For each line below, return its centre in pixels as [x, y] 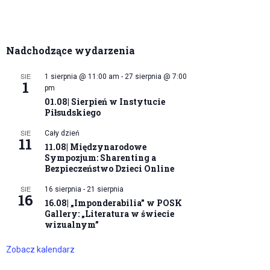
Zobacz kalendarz [41, 250]
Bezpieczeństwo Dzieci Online [110, 169]
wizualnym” [72, 225]
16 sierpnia [63, 190]
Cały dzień [62, 133]
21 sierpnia [105, 190]
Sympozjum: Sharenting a [101, 158]
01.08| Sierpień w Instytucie [105, 102]
